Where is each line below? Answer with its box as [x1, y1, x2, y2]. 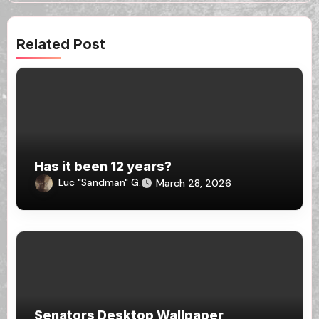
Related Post [16, 36, 106, 53]
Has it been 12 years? [34, 159, 172, 174]
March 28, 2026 [156, 177, 232, 190]
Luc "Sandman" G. [58, 176, 142, 189]
